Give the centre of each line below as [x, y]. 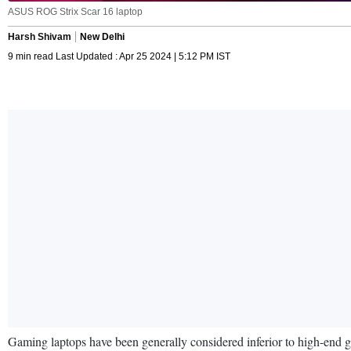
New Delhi [102, 36]
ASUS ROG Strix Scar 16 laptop [75, 11]
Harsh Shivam [40, 36]
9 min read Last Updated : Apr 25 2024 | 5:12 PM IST [119, 56]
